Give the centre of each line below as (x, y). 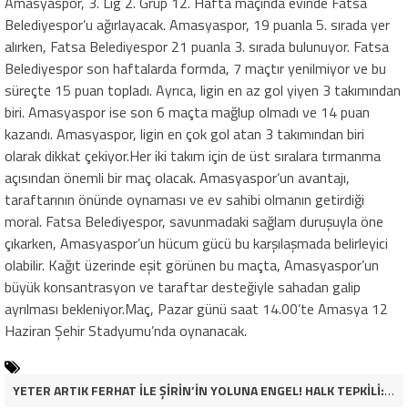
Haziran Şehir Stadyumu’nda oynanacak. (126, 331)
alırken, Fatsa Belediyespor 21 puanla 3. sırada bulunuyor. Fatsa (197, 47)
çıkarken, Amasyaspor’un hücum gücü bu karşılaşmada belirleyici (196, 244)
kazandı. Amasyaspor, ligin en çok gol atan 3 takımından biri (184, 134)
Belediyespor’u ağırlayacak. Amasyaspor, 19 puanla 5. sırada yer (197, 25)
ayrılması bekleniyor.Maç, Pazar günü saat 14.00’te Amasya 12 (196, 309)
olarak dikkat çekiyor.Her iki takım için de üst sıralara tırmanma (193, 156)
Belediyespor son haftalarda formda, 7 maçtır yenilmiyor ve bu (195, 69)
